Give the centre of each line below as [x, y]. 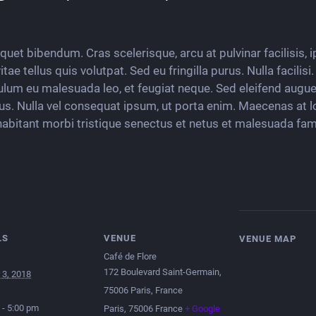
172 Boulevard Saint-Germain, [163, 272]
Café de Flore [130, 256]
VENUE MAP [268, 239]
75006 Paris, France [143, 290]
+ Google [202, 309]
